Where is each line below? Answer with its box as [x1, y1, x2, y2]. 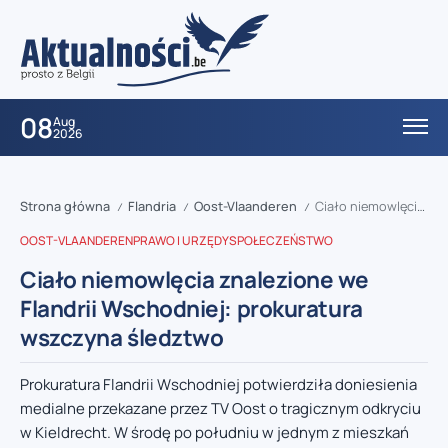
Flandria [128, 197, 176, 216]
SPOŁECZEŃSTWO [229, 232, 333, 250]
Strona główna [20, 197, 110, 216]
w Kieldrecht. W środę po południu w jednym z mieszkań [20, 422, 409, 444]
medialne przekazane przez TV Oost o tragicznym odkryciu [20, 398, 421, 420]
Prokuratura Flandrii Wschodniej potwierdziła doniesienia [20, 374, 417, 396]
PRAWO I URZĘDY [133, 232, 229, 250]
